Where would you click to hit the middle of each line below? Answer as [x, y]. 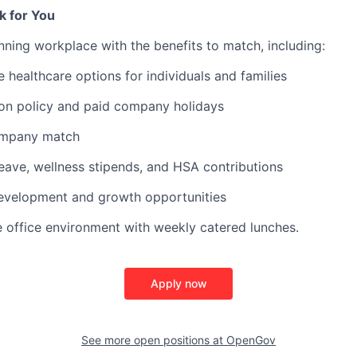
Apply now [178, 283]
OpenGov [251, 340]
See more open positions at [154, 340]
